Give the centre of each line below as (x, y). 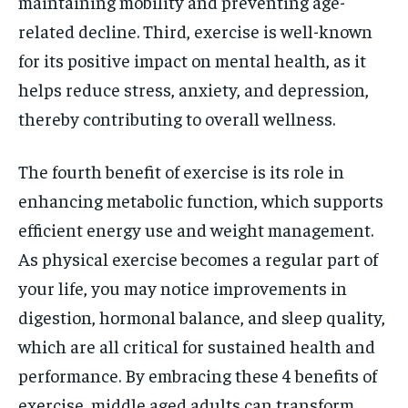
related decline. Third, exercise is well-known (195, 31)
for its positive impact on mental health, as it (192, 60)
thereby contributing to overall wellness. (177, 118)
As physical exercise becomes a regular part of (198, 258)
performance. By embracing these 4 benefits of (198, 375)
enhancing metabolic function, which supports (201, 200)
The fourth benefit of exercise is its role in (181, 171)
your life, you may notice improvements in (183, 287)
